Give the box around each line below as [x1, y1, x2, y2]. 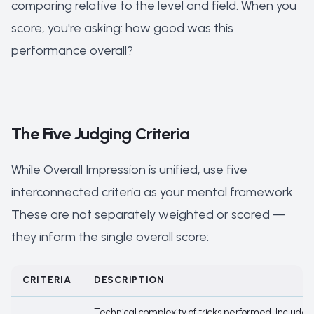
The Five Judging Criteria [11, 123, 189, 144]
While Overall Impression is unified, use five [11, 162, 247, 177]
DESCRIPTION [94, 274, 165, 286]
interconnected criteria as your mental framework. [11, 184, 295, 200]
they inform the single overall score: [11, 229, 209, 245]
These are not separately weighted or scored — [11, 207, 285, 222]
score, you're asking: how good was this [11, 20, 233, 36]
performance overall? [11, 43, 133, 58]
